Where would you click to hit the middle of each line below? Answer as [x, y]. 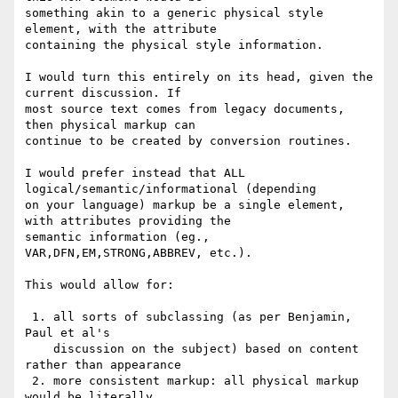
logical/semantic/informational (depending [171, 189]
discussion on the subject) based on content [39, 349]
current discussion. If [103, 93]
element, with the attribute [121, 29]
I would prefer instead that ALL [135, 173]
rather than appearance [103, 365]
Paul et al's [68, 333]
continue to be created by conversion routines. [188, 141]
